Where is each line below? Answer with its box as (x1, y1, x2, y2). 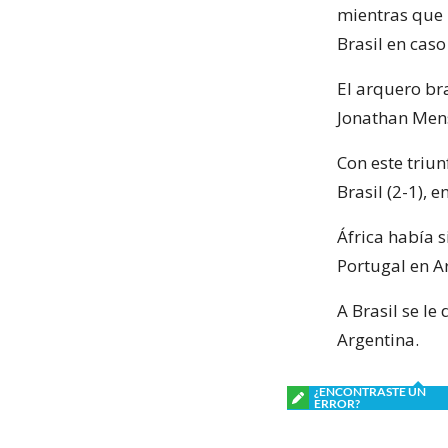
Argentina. (337, 327, 419, 351)
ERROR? (314, 395, 360, 411)
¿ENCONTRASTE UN (314, 383, 426, 399)
